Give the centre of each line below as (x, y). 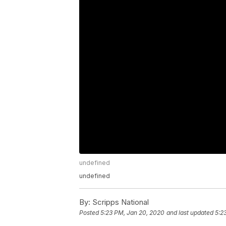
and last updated (190, 213)
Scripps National (120, 202)
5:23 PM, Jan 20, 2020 (132, 213)
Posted (90, 213)
